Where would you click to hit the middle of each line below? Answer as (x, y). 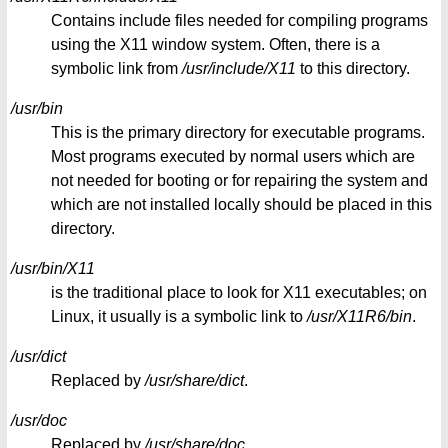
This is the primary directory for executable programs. (238, 132)
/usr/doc (39, 420)
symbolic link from (116, 68)
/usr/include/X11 (239, 68)
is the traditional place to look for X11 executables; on (239, 292)
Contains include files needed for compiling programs (239, 20)
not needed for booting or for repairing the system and (239, 180)
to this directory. (353, 68)
